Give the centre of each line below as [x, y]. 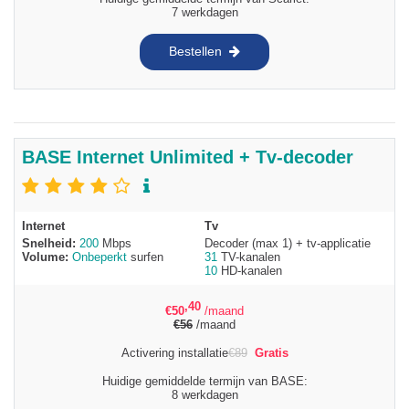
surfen [145, 257]
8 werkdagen [204, 394]
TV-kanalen [249, 257]
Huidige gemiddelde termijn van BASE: [204, 381]
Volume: [47, 257]
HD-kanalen [250, 270]
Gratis [271, 352]
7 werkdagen [204, 12]
